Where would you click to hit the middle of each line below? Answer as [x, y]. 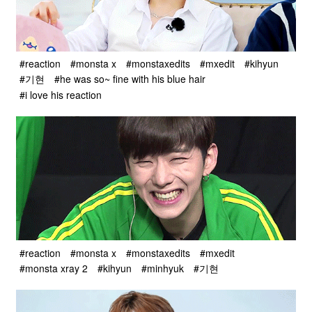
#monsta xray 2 [54, 268]
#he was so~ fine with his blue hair [130, 79]
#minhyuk [163, 268]
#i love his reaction [61, 94]
